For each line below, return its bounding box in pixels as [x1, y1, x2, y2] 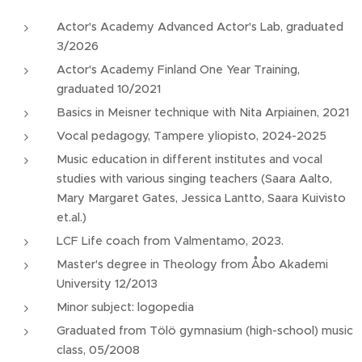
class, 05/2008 [57, 343, 140, 357]
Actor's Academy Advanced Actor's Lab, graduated [57, 19, 343, 34]
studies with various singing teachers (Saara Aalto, [57, 171, 332, 186]
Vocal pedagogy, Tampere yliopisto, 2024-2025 [57, 128, 326, 143]
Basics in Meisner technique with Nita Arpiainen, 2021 [57, 105, 349, 120]
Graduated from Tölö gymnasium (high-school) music [57, 323, 353, 338]
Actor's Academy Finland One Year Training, [57, 62, 300, 77]
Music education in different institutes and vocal [57, 152, 322, 166]
